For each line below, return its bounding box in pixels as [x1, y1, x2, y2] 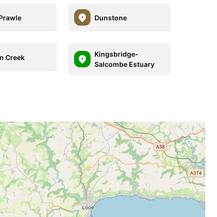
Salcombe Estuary [94, 60, 155, 68]
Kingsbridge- [94, 50, 139, 58]
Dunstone [94, 13, 127, 22]
